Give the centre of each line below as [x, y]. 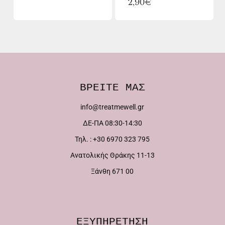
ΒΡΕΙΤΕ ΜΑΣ [112, 88]
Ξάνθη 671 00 [113, 171]
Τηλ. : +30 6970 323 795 [113, 139]
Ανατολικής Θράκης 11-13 [112, 155]
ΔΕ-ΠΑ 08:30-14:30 [112, 123]
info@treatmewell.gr [113, 107]
